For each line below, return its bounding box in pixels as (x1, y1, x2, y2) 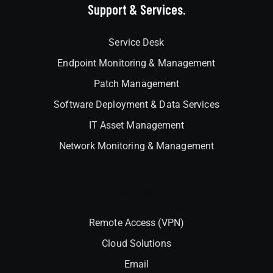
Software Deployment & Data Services (54, 98, 219, 110)
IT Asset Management (88, 119, 185, 131)
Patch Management (93, 77, 180, 90)
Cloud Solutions (102, 237, 171, 249)
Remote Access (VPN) (89, 216, 184, 229)
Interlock (114, 181, 159, 197)
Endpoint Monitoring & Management (57, 57, 216, 69)
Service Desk (108, 36, 165, 48)
